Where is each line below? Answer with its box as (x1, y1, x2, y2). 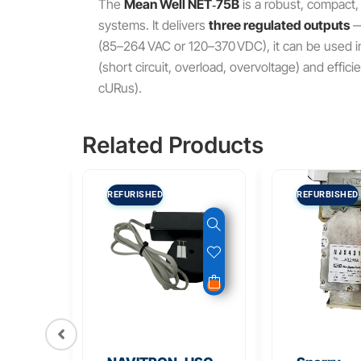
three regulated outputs (209, 17, 350, 34)
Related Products (82, 131, 263, 160)
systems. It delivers (98, 17, 209, 34)
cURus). (98, 80, 142, 97)
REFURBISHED (297, 189, 359, 201)
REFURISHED (107, 189, 163, 201)
